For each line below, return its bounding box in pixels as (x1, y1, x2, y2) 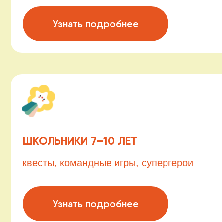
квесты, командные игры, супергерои (19, 69, 173, 79)
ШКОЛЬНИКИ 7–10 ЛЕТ (20, 48, 123, 61)
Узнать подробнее (47, 105, 124, 116)
